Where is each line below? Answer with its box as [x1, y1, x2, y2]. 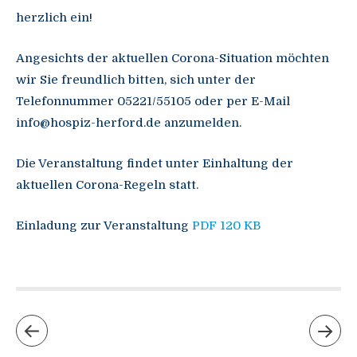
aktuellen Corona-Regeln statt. [16, 178, 198, 193]
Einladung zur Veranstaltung [16, 218, 192, 233]
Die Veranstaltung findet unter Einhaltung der [16, 156, 293, 171]
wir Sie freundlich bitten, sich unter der [16, 73, 256, 88]
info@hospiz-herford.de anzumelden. [16, 116, 241, 131]
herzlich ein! [16, 10, 92, 25]
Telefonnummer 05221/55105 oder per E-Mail [16, 94, 290, 109]
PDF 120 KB [192, 218, 261, 233]
